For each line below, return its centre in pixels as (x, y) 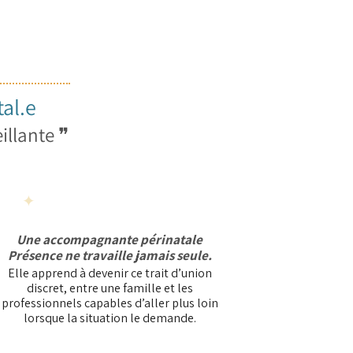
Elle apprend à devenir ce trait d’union (110, 273)
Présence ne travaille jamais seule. (110, 255)
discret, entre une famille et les (110, 288)
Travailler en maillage (109, 201)
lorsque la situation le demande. (110, 318)
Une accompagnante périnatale (110, 240)
